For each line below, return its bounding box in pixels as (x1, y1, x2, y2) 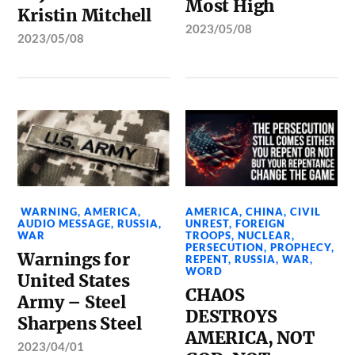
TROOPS (185, 228, 232, 242)
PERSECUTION (185, 240, 265, 254)
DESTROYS (185, 305, 277, 327)
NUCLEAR (238, 228, 292, 242)
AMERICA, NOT (185, 326, 315, 349)
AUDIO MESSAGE (17, 216, 112, 230)
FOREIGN (235, 216, 286, 230)
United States (17, 269, 130, 292)
